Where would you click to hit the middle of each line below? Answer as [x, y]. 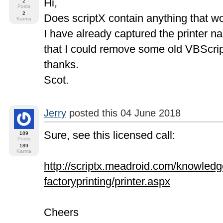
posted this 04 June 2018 [123, 113]
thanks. [61, 64]
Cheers [61, 212]
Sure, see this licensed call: [110, 135]
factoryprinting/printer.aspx [107, 181]
